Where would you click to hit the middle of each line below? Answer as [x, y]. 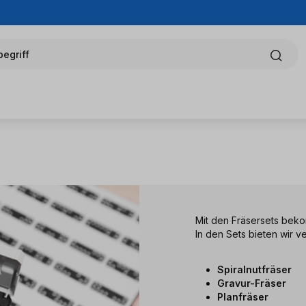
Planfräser [243, 296]
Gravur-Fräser [253, 283]
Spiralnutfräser [254, 269]
